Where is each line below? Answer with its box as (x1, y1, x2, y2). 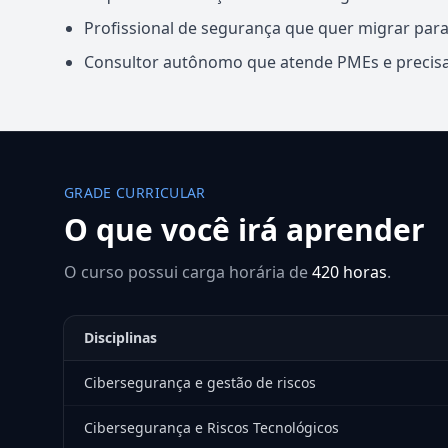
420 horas (312, 261, 387, 283)
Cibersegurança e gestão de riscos (84, 373, 316, 392)
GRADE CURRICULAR (64, 183, 206, 202)
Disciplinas (84, 328, 157, 347)
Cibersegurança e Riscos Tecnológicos (84, 418, 339, 437)
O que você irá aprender (64, 209, 425, 250)
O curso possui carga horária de (64, 261, 312, 283)
